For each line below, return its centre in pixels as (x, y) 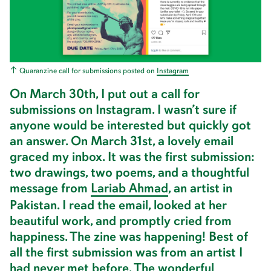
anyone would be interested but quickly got (130, 125)
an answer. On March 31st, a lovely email (122, 141)
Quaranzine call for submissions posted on (88, 71)
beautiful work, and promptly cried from (121, 221)
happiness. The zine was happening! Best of (129, 237)
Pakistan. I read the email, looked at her (118, 205)
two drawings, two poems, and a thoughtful (129, 172)
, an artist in (200, 188)
